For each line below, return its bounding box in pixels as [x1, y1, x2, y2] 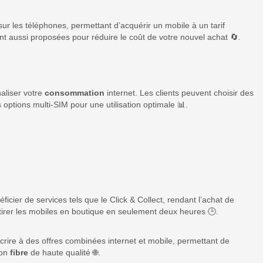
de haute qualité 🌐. [28, 248, 100, 258]
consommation [45, 88, 104, 98]
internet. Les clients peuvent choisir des [104, 88, 254, 98]
